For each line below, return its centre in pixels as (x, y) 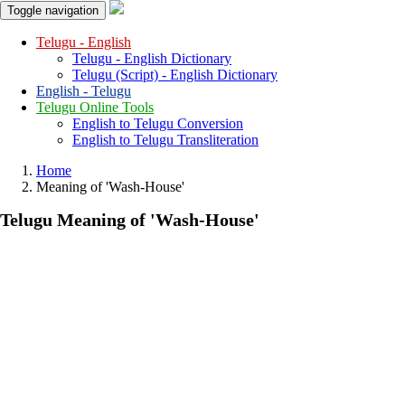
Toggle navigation (53, 10)
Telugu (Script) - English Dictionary (175, 75)
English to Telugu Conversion (158, 123)
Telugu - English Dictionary (152, 58)
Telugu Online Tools (95, 107)
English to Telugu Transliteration (165, 140)
